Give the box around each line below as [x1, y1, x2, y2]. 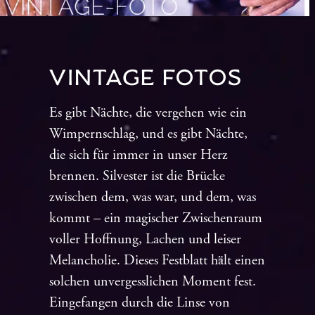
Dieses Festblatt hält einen [124, 252, 265, 270]
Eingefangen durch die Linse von [49, 294, 230, 312]
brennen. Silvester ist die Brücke [49, 167, 225, 186]
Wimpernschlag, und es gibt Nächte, [49, 125, 247, 143]
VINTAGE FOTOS [49, 63, 243, 92]
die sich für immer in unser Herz [49, 146, 228, 165]
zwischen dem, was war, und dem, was [49, 188, 256, 207]
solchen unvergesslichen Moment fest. [49, 273, 256, 291]
